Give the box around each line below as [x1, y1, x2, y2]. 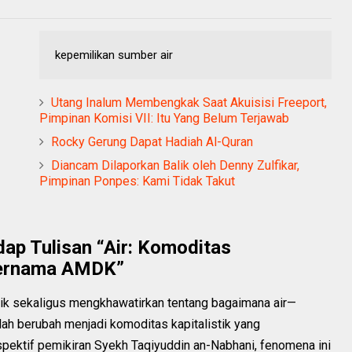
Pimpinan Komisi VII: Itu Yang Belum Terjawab [39, 110, 289, 126]
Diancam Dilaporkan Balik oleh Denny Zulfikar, [51, 157, 299, 173]
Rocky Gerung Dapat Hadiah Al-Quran [51, 134, 253, 149]
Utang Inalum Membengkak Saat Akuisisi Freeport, [51, 94, 327, 110]
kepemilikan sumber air [55, 47, 173, 62]
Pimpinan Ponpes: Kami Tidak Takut [39, 173, 235, 189]
